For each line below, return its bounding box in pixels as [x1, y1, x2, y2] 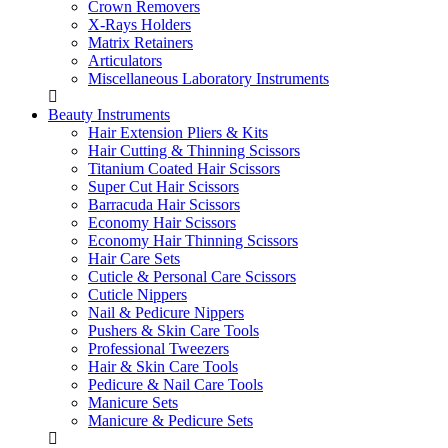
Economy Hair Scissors [88, 214, 236, 231]
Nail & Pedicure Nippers [88, 304, 244, 321]
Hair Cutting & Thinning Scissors [88, 142, 300, 159]
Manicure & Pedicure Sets [88, 412, 253, 429]
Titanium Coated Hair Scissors [88, 160, 280, 177]
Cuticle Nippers [88, 286, 187, 303]
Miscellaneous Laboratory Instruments [88, 70, 329, 87]
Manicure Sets [88, 394, 178, 411]
